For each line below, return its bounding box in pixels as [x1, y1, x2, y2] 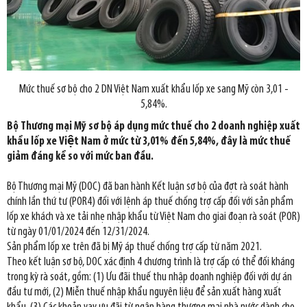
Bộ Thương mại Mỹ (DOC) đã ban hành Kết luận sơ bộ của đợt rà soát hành [7, 181, 288, 193]
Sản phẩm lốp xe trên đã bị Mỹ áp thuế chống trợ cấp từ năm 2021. [7, 241, 262, 254]
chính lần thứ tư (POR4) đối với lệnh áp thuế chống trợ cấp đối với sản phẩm [7, 196, 293, 208]
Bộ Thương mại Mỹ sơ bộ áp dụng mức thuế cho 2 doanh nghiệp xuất [7, 121, 300, 133]
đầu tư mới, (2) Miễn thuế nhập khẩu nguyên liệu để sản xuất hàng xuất [7, 286, 282, 299]
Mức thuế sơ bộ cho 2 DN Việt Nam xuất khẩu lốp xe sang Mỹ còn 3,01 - [19, 84, 288, 96]
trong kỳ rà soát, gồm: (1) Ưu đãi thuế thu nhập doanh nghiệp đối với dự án [7, 271, 292, 284]
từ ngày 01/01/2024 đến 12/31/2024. [7, 226, 149, 238]
